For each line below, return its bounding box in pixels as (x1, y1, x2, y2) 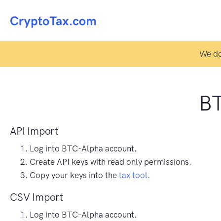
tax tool (119, 170, 147, 180)
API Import (10, 124, 58, 137)
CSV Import (10, 190, 63, 203)
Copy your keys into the (30, 170, 119, 180)
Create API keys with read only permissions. (30, 156, 191, 167)
